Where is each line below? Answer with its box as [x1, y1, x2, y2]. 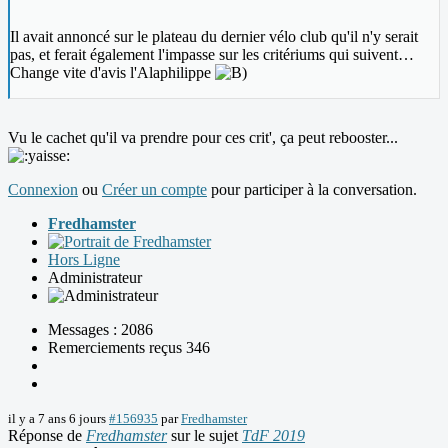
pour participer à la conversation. [207, 181, 417, 199]
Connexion [8, 181, 78, 199]
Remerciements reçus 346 [48, 339, 210, 357]
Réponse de [8, 427, 86, 445]
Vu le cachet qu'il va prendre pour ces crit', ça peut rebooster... [8, 129, 398, 147]
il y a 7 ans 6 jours [8, 411, 106, 427]
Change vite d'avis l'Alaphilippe [10, 64, 215, 82]
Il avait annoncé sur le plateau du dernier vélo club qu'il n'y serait [10, 28, 418, 46]
